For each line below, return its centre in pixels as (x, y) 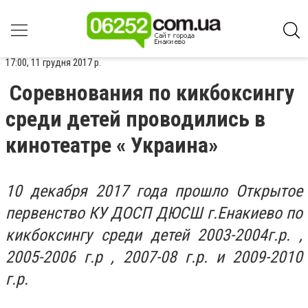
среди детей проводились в (135, 119)
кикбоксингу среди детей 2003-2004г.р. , (154, 235)
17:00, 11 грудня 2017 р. (53, 63)
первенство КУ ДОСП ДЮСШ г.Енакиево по (154, 213)
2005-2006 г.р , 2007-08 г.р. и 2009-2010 (154, 257)
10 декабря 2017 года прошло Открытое (154, 191)
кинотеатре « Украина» (112, 145)
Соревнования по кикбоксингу (152, 93)
